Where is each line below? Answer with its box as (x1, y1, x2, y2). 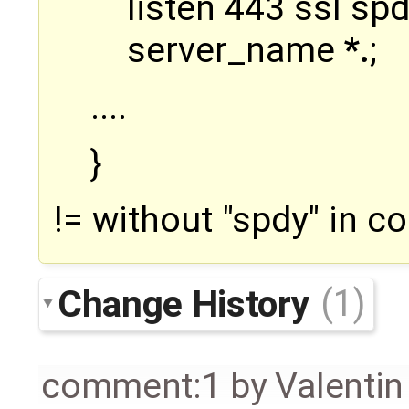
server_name (127, 29, 344, 72)
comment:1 (41, 364, 222, 407)
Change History (58, 281, 318, 326)
